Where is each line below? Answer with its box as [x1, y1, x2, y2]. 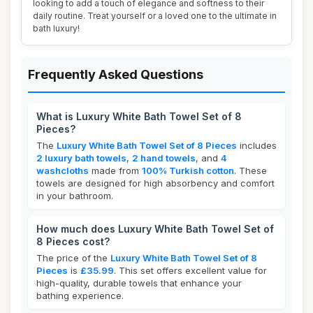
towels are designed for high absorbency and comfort [36, 177, 275, 189]
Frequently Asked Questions [28, 67, 203, 82]
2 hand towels [132, 152, 196, 163]
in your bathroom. [36, 190, 113, 201]
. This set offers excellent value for [114, 265, 267, 276]
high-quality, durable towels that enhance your [36, 277, 242, 289]
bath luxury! [33, 23, 80, 34]
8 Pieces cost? [36, 235, 110, 247]
